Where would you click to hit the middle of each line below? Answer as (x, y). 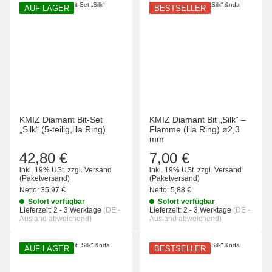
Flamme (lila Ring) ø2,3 (195, 130)
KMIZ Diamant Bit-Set (61, 120)
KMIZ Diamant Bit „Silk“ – (198, 120)
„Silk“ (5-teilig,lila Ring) (63, 130)
